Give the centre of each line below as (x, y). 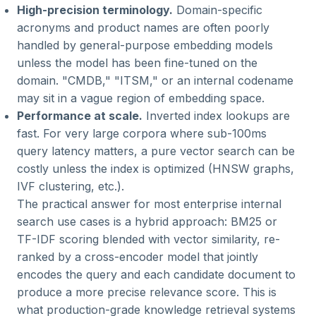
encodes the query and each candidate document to (156, 274)
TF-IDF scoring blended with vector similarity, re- (148, 239)
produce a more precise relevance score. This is (147, 292)
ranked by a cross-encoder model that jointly (138, 257)
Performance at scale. (80, 116)
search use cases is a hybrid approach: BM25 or (147, 221)
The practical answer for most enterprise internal (149, 204)
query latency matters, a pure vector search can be (156, 151)
